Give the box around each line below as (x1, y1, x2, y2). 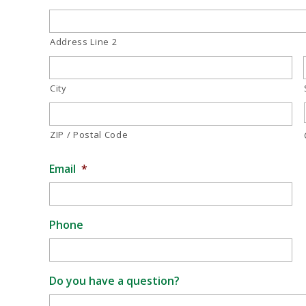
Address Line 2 (50, 36, 117, 48)
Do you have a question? (49, 273, 180, 288)
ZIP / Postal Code (50, 128, 128, 141)
